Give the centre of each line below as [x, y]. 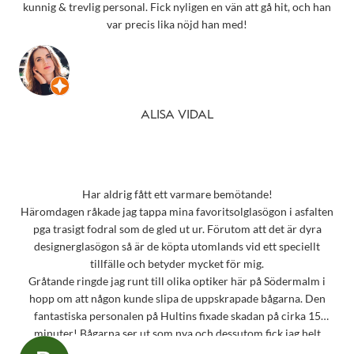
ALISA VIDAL [177, 115]
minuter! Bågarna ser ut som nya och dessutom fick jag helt [177, 333]
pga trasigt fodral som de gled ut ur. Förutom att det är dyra [177, 229]
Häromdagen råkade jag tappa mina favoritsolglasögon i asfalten [177, 212]
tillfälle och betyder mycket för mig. [177, 264]
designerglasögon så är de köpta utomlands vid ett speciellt [177, 247]
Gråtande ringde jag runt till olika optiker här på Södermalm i [177, 281]
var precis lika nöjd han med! [177, 24]
